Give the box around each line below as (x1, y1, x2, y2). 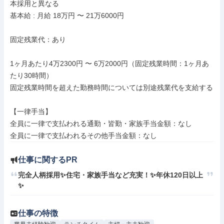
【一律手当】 (10, 107, 52, 115)
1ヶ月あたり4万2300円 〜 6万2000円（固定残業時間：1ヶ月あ (10, 59, 209, 67)
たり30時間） (10, 71, 53, 79)
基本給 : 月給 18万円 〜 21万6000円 (10, 11, 124, 19)
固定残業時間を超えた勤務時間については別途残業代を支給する (10, 83, 213, 91)
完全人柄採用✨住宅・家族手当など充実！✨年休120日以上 (18, 171, 203, 179)
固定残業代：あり (10, 35, 66, 43)
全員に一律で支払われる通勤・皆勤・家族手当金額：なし (10, 119, 192, 127)
